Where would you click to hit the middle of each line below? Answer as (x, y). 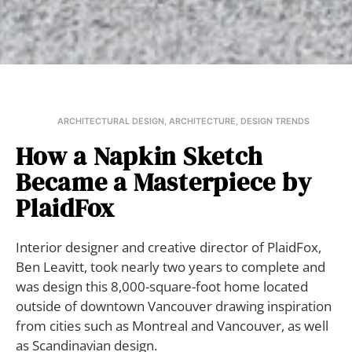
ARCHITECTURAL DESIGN (111, 121)
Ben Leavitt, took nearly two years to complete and (170, 266)
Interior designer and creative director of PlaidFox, (169, 247)
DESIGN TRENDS (275, 121)
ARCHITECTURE (202, 121)
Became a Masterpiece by (164, 182)
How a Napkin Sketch (139, 156)
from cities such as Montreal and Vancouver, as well (172, 325)
